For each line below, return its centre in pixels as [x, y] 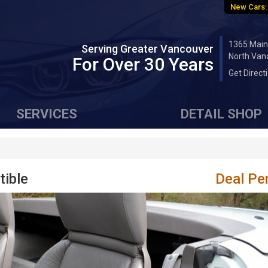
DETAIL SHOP [222, 114]
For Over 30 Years [143, 65]
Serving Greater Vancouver [147, 49]
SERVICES [46, 114]
